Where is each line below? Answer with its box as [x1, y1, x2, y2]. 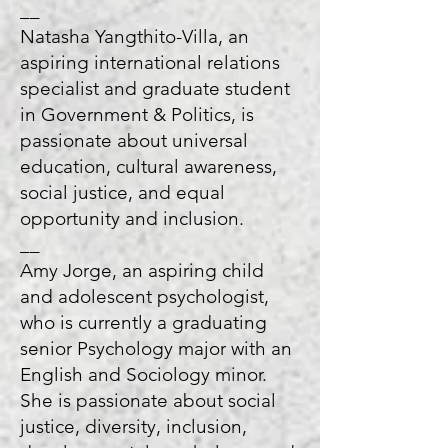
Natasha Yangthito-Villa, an [20, 25, 249, 48]
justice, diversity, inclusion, [20, 415, 247, 438]
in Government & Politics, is [20, 103, 254, 126]
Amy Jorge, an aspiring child [20, 259, 264, 282]
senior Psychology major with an [20, 337, 292, 360]
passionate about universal [20, 129, 248, 152]
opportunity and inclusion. [20, 207, 249, 230]
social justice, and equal [20, 181, 225, 204]
